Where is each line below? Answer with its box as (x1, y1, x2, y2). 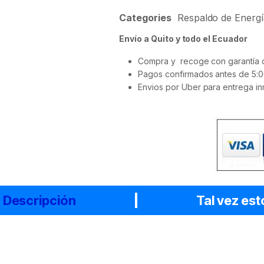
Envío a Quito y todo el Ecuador (119, 34, 250, 44)
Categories (119, 12, 171, 24)
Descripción (2, 193, 77, 208)
